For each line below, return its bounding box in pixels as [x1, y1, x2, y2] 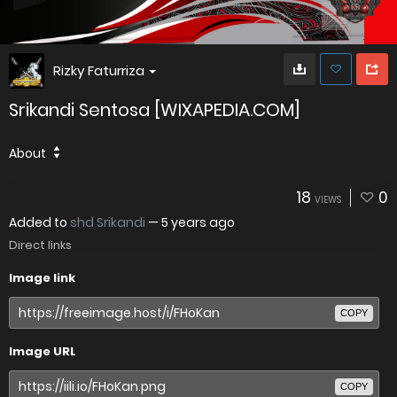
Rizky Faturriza [53, 61, 144, 80]
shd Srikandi [70, 214, 145, 231]
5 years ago [161, 214, 235, 231]
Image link [9, 269, 75, 286]
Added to [9, 214, 70, 231]
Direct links [9, 237, 72, 253]
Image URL [9, 343, 76, 360]
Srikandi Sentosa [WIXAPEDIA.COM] [9, 97, 300, 122]
